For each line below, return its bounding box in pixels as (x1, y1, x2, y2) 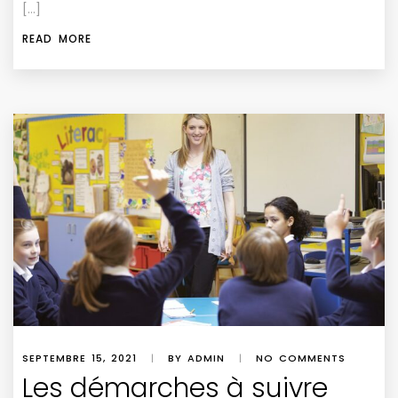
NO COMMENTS (256, 351, 346, 366)
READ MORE (22, 31, 92, 47)
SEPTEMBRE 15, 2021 (22, 351, 137, 366)
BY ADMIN (168, 351, 225, 366)
